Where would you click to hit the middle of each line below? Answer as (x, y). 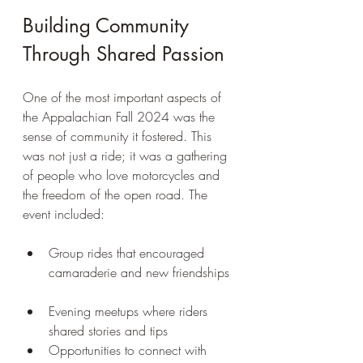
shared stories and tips (112, 330)
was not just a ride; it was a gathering (127, 155)
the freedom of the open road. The (117, 194)
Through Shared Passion (124, 53)
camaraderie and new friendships (141, 272)
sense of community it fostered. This (119, 136)
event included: (64, 214)
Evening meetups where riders (130, 311)
